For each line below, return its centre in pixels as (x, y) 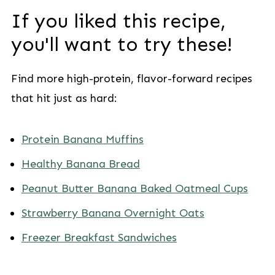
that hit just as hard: (64, 99)
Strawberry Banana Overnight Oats (113, 213)
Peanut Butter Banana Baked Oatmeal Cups (134, 189)
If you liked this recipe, (118, 21)
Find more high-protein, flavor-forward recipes (131, 79)
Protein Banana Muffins (82, 140)
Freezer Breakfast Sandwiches (99, 238)
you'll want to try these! (122, 45)
